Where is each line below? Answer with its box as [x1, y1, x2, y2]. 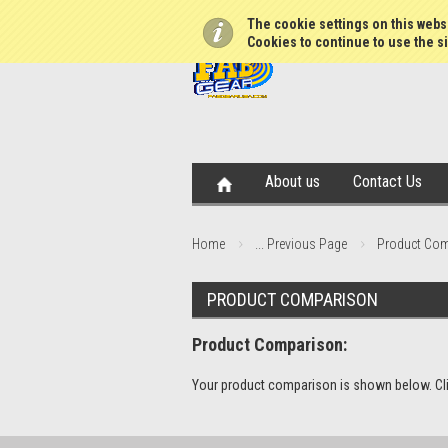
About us [265, 172, 320, 191]
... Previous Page [255, 236, 347, 252]
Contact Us [353, 172, 422, 191]
